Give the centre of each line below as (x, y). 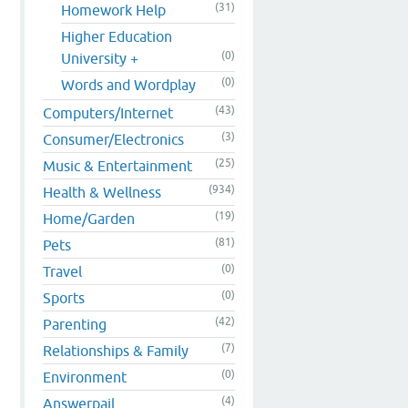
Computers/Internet (108, 112)
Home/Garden (89, 218)
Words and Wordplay (128, 84)
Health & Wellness (102, 192)
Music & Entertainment (117, 165)
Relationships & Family (116, 350)
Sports (64, 297)
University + (100, 58)
